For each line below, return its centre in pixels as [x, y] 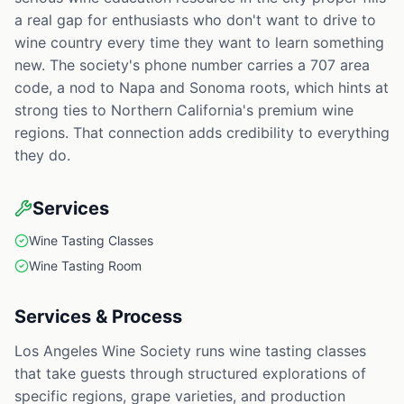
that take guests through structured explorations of [190, 373]
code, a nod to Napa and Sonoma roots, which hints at [202, 87]
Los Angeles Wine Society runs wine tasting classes [190, 351]
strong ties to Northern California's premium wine [184, 110]
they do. [42, 155]
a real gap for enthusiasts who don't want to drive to [195, 20]
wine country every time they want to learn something [199, 42]
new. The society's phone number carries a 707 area [192, 65]
